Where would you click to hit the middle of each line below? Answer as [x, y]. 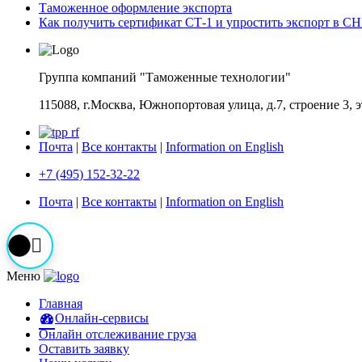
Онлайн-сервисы [102, 318]
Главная [61, 303]
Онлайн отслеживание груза [118, 334]
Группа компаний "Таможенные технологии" [165, 77]
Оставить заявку [84, 348]
